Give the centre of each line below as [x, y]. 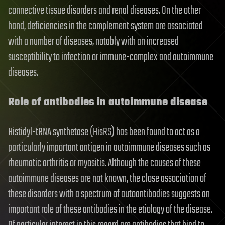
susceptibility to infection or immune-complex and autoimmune [111, 57]
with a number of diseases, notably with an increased [93, 41]
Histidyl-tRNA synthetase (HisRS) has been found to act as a [104, 132]
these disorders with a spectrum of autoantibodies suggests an [109, 194]
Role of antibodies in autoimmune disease [108, 102]
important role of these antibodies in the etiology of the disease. [110, 210]
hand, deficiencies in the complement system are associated [105, 26]
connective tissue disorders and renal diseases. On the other [104, 10]
